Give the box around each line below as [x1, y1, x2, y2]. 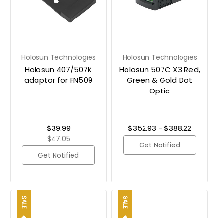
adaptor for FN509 [24, 74, 93, 85]
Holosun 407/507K [24, 64, 92, 74]
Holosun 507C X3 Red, [119, 64, 200, 74]
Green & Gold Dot [127, 74, 193, 85]
